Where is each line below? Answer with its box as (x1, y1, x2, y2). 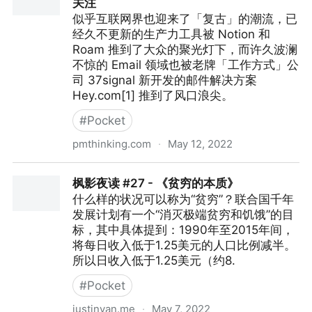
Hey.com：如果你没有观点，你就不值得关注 (13, 164, 251, 178)
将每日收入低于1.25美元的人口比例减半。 (72, 238, 296, 252)
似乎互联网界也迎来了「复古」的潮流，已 (72, 12, 297, 26)
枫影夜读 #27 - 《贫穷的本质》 (72, 176, 239, 190)
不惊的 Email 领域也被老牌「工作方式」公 (72, 58, 299, 72)
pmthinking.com (72, 137, 151, 150)
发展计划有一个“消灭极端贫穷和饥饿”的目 (72, 208, 294, 221)
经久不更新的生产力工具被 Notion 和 (72, 27, 270, 41)
